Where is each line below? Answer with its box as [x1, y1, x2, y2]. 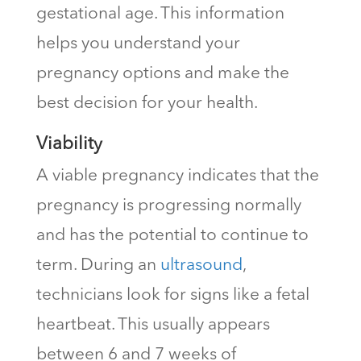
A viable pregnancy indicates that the [35, 168, 319, 185]
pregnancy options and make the [35, 65, 289, 83]
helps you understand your [35, 35, 240, 53]
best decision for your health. [35, 95, 258, 113]
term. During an [35, 257, 160, 275]
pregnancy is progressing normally [35, 197, 301, 215]
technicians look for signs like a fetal [35, 287, 309, 305]
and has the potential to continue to [35, 227, 309, 245]
